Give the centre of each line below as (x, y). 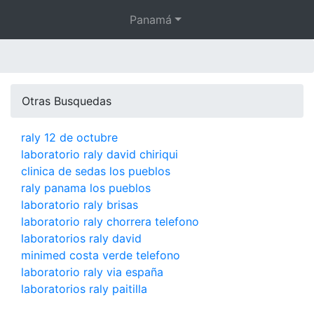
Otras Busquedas (67, 101)
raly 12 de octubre (69, 137)
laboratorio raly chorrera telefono (110, 221)
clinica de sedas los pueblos (96, 171)
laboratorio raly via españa (92, 272)
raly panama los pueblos (86, 188)
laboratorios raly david (81, 238)
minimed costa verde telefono (101, 255)
